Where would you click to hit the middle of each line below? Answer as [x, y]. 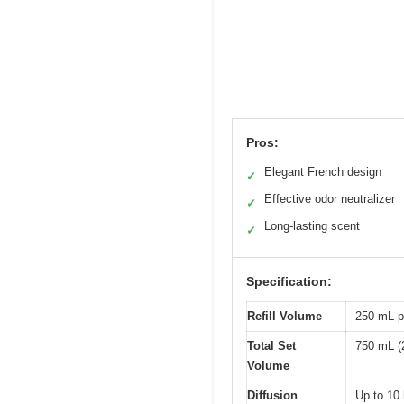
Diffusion [272, 395]
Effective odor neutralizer [330, 198]
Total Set [271, 345]
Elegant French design [323, 171]
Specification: [289, 281]
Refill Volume [285, 316]
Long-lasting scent [312, 225]
